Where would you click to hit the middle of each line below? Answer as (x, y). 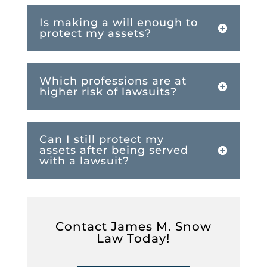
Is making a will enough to (118, 22)
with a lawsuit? (84, 161)
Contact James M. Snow (133, 226)
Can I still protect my (101, 139)
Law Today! (133, 238)
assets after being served (114, 150)
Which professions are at (113, 81)
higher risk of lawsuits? (108, 91)
